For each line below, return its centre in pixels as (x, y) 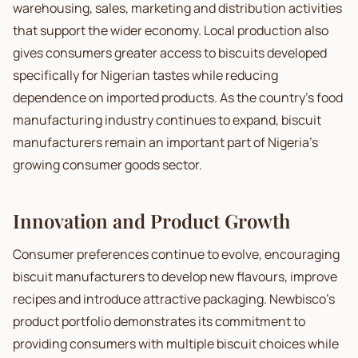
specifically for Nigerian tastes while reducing (145, 75)
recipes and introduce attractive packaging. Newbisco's (174, 299)
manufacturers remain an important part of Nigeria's (165, 142)
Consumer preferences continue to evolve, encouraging (176, 254)
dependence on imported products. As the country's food (178, 97)
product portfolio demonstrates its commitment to (159, 321)
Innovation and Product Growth (151, 221)
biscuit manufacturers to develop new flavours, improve (175, 276)
